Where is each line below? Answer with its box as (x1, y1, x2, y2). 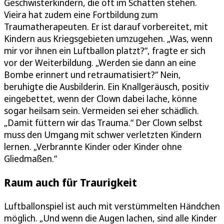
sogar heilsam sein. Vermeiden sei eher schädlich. (4, 104, 199, 116)
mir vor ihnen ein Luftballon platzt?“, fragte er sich (4, 44, 205, 56)
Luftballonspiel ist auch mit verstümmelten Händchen (4, 199, 220, 212)
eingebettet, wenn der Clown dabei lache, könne (4, 92, 197, 104)
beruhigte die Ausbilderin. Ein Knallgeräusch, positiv (4, 80, 209, 92)
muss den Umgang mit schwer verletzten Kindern (4, 128, 201, 140)
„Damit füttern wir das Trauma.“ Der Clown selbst (4, 116, 202, 128)
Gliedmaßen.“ (4, 152, 57, 164)
